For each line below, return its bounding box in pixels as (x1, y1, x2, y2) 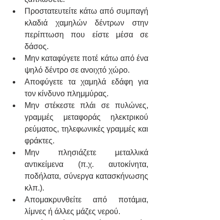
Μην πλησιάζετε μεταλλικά (25, 148, 148, 157)
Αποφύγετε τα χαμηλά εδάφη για (25, 78, 148, 86)
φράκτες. (25, 137, 55, 145)
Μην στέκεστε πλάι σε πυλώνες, (25, 101, 148, 110)
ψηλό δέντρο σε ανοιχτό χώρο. (25, 66, 130, 75)
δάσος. (25, 42, 49, 51)
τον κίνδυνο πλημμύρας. (25, 89, 109, 98)
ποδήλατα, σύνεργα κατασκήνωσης (25, 172, 148, 181)
